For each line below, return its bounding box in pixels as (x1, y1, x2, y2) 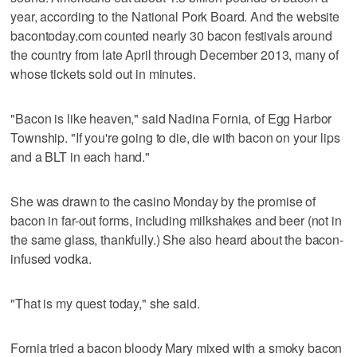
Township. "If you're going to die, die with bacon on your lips (10, 127, 340, 147)
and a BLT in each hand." (10, 147, 150, 166)
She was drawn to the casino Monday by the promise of (10, 191, 316, 210)
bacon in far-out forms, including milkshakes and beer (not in (10, 210, 342, 229)
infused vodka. (10, 249, 92, 268)
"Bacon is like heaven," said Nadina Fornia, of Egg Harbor (10, 108, 332, 127)
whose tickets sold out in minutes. (10, 64, 196, 83)
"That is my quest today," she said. (10, 293, 200, 312)
